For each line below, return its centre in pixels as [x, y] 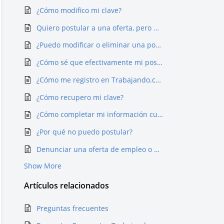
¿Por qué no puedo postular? [84, 132]
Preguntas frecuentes [72, 208]
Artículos [41, 186]
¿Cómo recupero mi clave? [80, 97]
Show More [43, 166]
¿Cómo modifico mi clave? [79, 10]
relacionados [83, 186]
